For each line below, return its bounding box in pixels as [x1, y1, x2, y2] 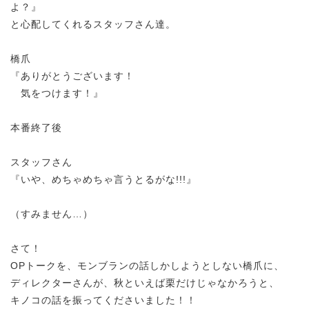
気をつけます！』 [10, 88, 103, 99]
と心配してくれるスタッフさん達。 [10, 19, 176, 30]
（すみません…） [10, 208, 93, 219]
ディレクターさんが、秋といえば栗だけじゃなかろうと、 [10, 277, 279, 288]
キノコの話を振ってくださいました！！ [10, 295, 197, 306]
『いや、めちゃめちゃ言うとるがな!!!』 [10, 174, 197, 185]
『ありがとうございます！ [10, 70, 134, 81]
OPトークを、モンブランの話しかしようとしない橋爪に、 [10, 260, 284, 271]
